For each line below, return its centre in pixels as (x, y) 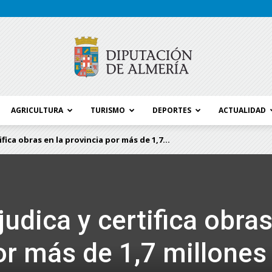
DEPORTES (172, 110)
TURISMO (108, 110)
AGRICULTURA (37, 110)
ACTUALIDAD (242, 110)
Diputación (154, 200)
